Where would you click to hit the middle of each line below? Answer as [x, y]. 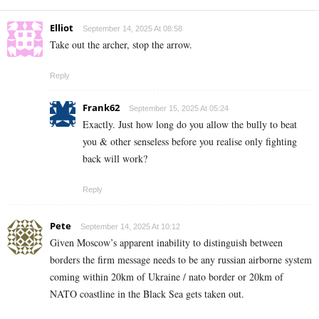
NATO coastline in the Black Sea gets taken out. [147, 294]
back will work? [115, 159]
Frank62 [101, 108]
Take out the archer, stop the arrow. [121, 45]
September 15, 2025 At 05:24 [179, 109]
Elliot [62, 28]
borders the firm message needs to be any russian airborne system [181, 260]
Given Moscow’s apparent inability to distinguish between [166, 243]
